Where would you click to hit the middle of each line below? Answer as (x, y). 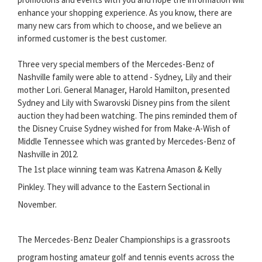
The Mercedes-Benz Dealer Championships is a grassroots (124, 240)
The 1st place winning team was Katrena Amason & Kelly (120, 170)
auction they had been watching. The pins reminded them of (127, 116)
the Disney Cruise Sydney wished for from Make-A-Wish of (124, 129)
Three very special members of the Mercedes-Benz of (116, 64)
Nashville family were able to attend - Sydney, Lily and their (125, 77)
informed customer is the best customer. (92, 39)
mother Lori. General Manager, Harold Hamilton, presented (124, 90)
